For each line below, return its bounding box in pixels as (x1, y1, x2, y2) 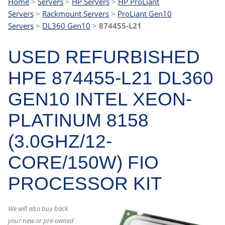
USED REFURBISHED (8, 47, 200, 67)
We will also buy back (8, 204, 68, 213)
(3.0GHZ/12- (8, 131, 112, 152)
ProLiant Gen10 (118, 9, 172, 19)
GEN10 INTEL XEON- (8, 89, 192, 109)
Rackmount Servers (42, 9, 109, 19)
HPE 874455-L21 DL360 (8, 68, 213, 88)
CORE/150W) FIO (8, 152, 159, 173)
